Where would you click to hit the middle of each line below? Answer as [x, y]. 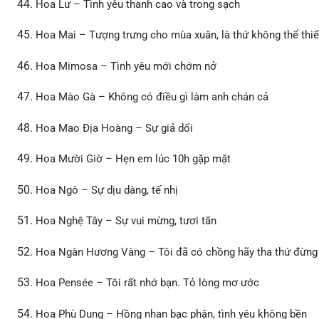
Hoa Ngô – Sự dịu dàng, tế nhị [107, 190]
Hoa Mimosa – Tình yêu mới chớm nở [126, 66]
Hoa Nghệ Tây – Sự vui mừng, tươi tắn [126, 221]
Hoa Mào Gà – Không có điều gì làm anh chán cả [152, 97]
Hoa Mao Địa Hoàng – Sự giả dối [115, 128]
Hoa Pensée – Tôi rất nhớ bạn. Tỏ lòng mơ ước [148, 283]
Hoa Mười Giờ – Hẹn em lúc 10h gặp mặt [134, 159]
